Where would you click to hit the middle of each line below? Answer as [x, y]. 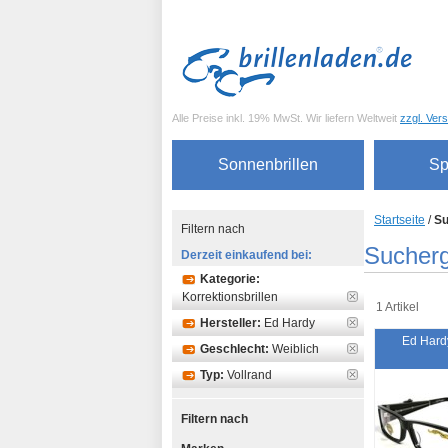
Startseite [399, 220]
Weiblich [295, 349]
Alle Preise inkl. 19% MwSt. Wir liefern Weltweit [286, 118]
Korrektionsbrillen [230, 297]
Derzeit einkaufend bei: [246, 255]
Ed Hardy [289, 323]
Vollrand [249, 375]
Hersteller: [230, 323]
